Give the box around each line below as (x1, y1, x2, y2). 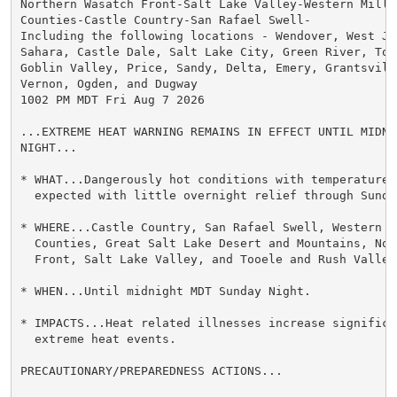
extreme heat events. (19, 331, 176, 346)
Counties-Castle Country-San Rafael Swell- (19, 12, 311, 27)
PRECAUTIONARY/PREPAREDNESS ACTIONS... (19, 363, 283, 378)
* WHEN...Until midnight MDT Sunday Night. (19, 284, 311, 298)
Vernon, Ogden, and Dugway (19, 76, 198, 90)
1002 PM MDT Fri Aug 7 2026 (19, 92, 205, 106)
